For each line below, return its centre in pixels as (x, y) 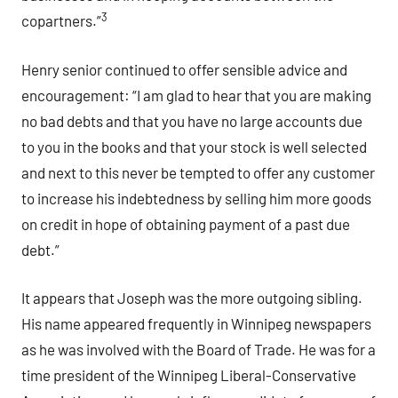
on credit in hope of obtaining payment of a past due (186, 223)
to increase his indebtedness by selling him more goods (196, 198)
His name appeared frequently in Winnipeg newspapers (196, 324)
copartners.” (61, 21)
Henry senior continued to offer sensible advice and (184, 69)
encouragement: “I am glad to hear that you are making (196, 95)
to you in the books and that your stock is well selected (194, 146)
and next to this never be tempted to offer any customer (198, 172)
